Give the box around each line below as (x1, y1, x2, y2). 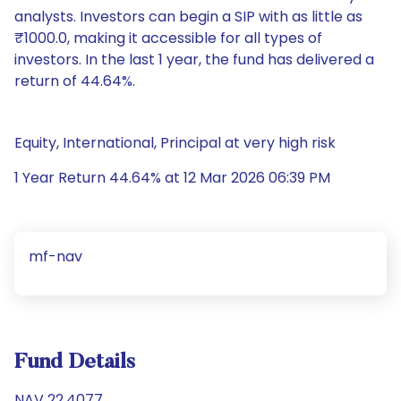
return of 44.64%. (14, 71, 135, 91)
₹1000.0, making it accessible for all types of (14, 28, 322, 48)
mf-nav (29, 246, 82, 267)
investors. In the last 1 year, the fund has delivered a (14, 49, 374, 70)
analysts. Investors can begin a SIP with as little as (14, 6, 363, 27)
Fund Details (14, 352, 135, 373)
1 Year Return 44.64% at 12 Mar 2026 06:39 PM (14, 167, 330, 188)
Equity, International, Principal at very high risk (14, 132, 336, 153)
